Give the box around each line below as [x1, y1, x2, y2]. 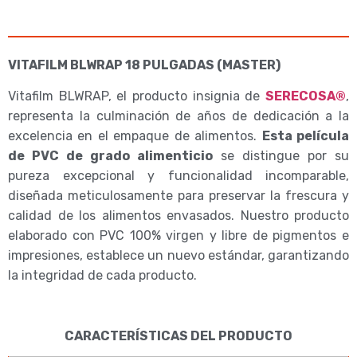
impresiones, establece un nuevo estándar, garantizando [8, 248, 349, 264]
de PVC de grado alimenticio [8, 148, 213, 164]
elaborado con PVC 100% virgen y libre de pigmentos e [8, 228, 349, 244]
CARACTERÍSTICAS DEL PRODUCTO [65, 328, 292, 343]
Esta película [261, 128, 350, 144]
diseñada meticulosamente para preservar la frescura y [8, 188, 349, 204]
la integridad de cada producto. [8, 268, 197, 284]
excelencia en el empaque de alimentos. [8, 128, 262, 144]
